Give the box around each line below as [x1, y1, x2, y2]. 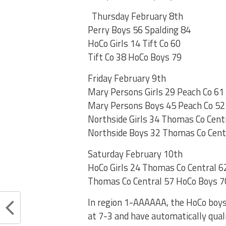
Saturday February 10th [88, 147, 183, 161]
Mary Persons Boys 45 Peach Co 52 [88, 98, 225, 113]
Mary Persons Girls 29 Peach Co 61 [88, 85, 224, 99]
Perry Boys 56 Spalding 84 [88, 23, 191, 37]
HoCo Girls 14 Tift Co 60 [88, 36, 181, 51]
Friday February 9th [88, 71, 166, 86]
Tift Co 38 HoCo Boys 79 [88, 50, 182, 65]
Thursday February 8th [92, 9, 183, 24]
